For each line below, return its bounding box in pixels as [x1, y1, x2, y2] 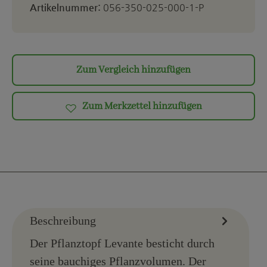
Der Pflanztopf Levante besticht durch [30, 237, 215, 250]
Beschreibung [30, 214, 96, 228]
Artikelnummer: [30, 2, 103, 13]
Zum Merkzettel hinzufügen [82, 100, 202, 113]
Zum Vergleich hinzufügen [76, 64, 191, 76]
